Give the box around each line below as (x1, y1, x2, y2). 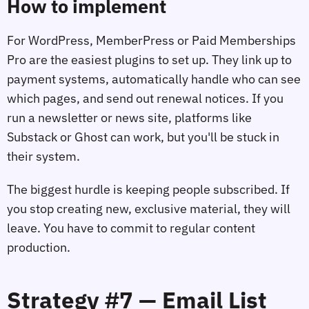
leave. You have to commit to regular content (7, 219, 255, 236)
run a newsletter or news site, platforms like (7, 109, 252, 126)
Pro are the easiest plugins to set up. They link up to (7, 51, 292, 68)
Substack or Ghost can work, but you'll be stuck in (7, 128, 279, 145)
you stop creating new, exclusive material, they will (7, 200, 290, 217)
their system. (7, 148, 80, 164)
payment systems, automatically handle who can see (7, 70, 301, 87)
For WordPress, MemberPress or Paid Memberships (7, 32, 296, 48)
